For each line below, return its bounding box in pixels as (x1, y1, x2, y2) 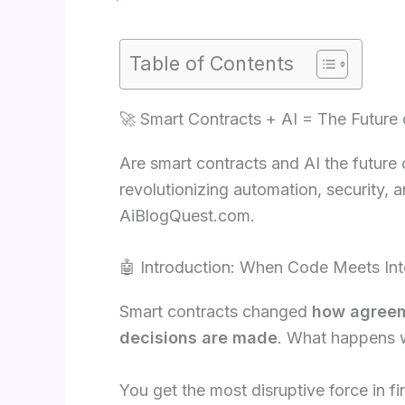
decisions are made (119, 328, 278, 348)
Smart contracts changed (119, 302, 312, 322)
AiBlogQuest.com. (119, 205, 255, 225)
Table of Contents (129, 51, 294, 75)
